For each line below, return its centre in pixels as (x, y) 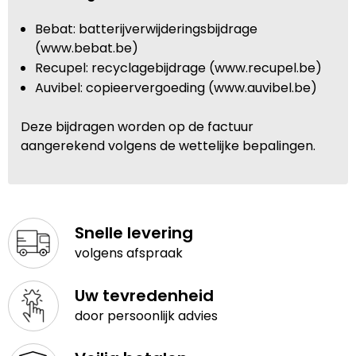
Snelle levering (133, 233)
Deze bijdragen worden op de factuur (137, 126)
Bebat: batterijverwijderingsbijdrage (146, 29)
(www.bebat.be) (86, 48)
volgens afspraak (128, 253)
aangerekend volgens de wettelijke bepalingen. (168, 145)
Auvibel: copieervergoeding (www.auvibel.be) (176, 87)
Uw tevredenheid (144, 296)
